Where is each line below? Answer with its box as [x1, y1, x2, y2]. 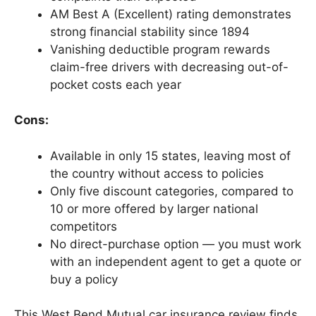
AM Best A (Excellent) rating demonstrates [50, 6, 291, 21]
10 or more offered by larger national [50, 201, 258, 216]
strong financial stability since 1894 [50, 24, 250, 39]
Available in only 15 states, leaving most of [50, 148, 291, 163]
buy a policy [50, 272, 118, 286]
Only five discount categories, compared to [50, 183, 293, 198]
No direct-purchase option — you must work [50, 236, 301, 251]
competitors [50, 219, 117, 233]
